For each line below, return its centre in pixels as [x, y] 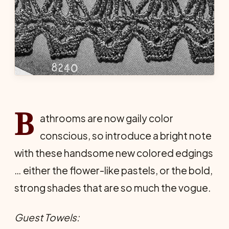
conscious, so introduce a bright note [125, 135]
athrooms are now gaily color [106, 118]
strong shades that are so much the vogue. [113, 188]
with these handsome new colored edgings [114, 153]
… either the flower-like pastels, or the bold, [113, 170]
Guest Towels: [47, 217]
